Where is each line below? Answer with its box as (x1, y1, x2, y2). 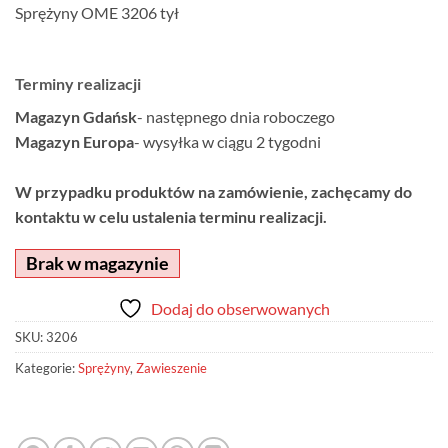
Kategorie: (15, 360, 78, 377)
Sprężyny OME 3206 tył (15, 2, 179, 22)
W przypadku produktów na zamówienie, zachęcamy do (15, 181, 412, 201)
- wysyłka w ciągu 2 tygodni (134, 131, 321, 151)
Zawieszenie (136, 360, 207, 377)
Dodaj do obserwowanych (151, 299, 330, 319)
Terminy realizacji (15, 73, 141, 93)
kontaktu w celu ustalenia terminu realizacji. (15, 206, 327, 226)
